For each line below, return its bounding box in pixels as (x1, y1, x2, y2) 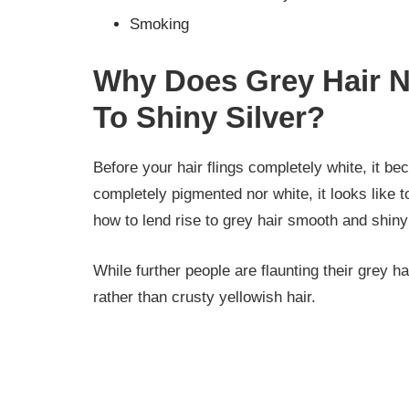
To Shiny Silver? (93, 100, 325, 135)
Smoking (130, 16, 189, 34)
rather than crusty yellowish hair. (93, 288, 316, 306)
